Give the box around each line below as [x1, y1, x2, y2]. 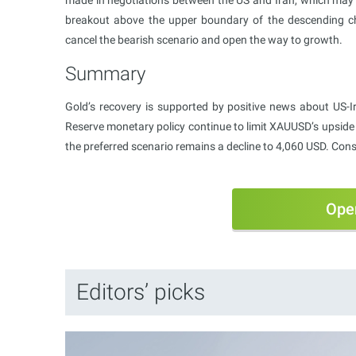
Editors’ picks [76, 278, 205, 305]
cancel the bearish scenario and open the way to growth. [65, 33, 342, 46]
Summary [65, 62, 145, 85]
